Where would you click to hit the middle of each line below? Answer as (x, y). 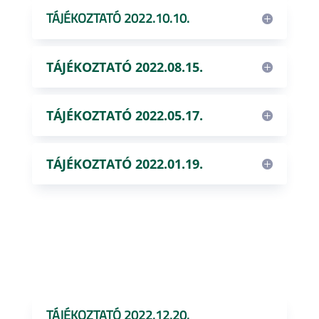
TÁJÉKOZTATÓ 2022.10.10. (117, 18)
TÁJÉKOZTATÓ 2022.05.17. (124, 115)
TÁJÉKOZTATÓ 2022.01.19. (124, 164)
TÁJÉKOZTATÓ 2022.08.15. (124, 67)
